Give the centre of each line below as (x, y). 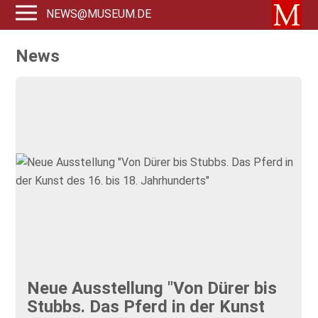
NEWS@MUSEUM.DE (99, 14)
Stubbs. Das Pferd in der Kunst (146, 306)
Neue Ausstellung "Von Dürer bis (152, 288)
